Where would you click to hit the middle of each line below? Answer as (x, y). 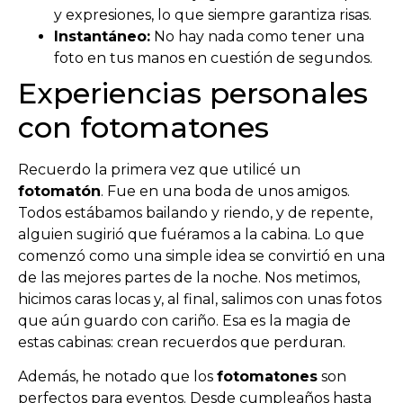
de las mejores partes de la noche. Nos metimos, (189, 277)
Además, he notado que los (117, 377)
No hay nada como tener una (257, 36)
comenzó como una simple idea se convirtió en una (201, 255)
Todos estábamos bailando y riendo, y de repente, (195, 212)
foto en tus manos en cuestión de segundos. (213, 58)
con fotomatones (143, 127)
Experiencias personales (193, 93)
